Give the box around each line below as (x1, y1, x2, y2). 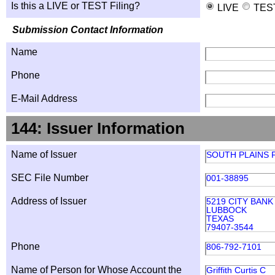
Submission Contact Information (12, 25, 163, 35)
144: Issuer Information (11, 120, 185, 137)
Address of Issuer (11, 196, 87, 206)
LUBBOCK (206, 205, 247, 215)
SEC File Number (11, 172, 88, 183)
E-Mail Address (11, 93, 77, 104)
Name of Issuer (11, 149, 77, 160)
